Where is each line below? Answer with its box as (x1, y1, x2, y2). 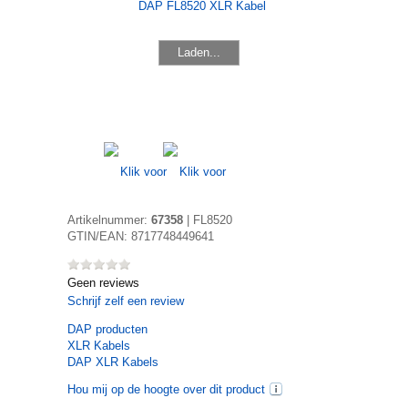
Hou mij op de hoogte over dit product (67, 382, 265, 396)
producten (92, 322, 148, 336)
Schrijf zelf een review (67, 294, 184, 308)
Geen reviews (67, 276, 139, 290)
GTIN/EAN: (67, 229, 131, 243)
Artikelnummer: (67, 213, 151, 227)
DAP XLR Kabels (67, 355, 158, 369)
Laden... (178, 45, 220, 59)
